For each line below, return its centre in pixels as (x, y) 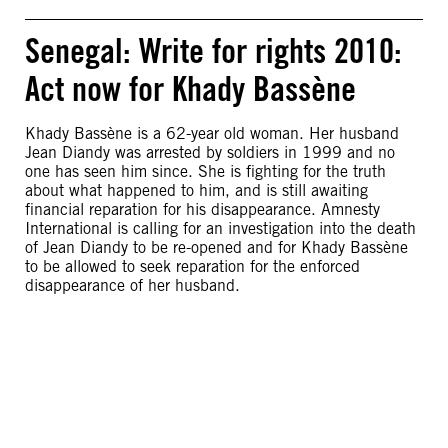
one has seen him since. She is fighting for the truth (205, 171)
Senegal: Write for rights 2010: (213, 50)
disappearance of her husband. (132, 285)
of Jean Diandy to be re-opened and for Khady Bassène (216, 247)
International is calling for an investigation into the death (220, 228)
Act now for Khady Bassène (190, 88)
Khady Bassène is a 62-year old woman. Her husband (212, 133)
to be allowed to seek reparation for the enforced (192, 266)
